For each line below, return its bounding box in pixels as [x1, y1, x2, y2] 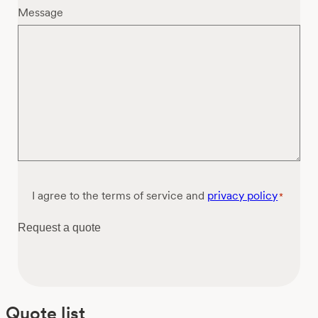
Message [18, 5, 64, 19]
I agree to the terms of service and [32, 188, 208, 202]
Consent [17, 187, 60, 202]
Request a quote [18, 220, 102, 234]
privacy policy [207, 188, 278, 202]
